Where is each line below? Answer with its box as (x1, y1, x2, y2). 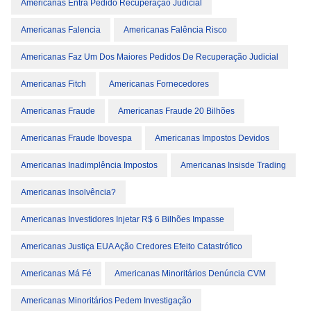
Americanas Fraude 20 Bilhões (118, 106, 235, 116)
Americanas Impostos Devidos (155, 133, 269, 143)
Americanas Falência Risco (124, 25, 227, 35)
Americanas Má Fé (21, 269, 92, 278)
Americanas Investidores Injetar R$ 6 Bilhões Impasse (21, 215, 224, 224)
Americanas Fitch (21, 79, 86, 89)
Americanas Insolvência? (21, 187, 116, 197)
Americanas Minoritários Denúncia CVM (115, 269, 266, 278)
